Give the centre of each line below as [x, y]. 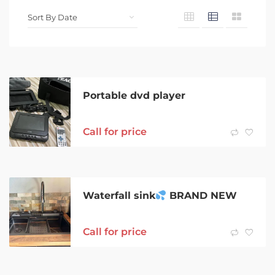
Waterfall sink [119, 196]
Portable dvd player [134, 96]
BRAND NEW [202, 196]
